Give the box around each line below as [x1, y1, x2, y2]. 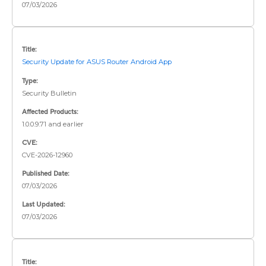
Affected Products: [22, 107, 78, 116]
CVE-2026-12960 [22, 151, 74, 159]
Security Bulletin [22, 88, 77, 97]
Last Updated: [22, 200, 65, 210]
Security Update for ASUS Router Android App [22, 58, 172, 66]
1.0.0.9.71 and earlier [22, 119, 84, 128]
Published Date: [22, 169, 69, 179]
